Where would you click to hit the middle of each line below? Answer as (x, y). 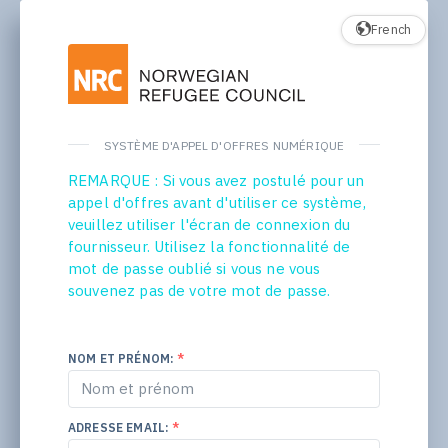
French (391, 29)
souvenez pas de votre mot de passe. (199, 290)
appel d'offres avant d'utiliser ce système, (216, 202)
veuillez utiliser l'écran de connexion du (209, 224)
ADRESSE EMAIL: (120, 427)
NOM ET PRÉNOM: (122, 358)
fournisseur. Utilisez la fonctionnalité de (209, 246)
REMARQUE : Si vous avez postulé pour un (216, 180)
